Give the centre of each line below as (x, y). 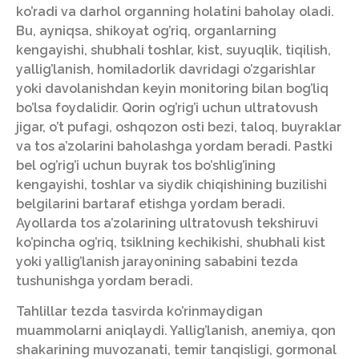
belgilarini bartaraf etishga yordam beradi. (151, 204)
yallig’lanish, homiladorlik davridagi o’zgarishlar (166, 69)
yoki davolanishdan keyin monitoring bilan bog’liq (172, 88)
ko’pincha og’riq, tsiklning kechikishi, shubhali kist (171, 242)
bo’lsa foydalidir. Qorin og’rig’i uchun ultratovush (167, 107)
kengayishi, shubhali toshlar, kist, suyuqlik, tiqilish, (173, 50)
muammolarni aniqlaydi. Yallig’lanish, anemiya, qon (176, 331)
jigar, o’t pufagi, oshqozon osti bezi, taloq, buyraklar (179, 127)
